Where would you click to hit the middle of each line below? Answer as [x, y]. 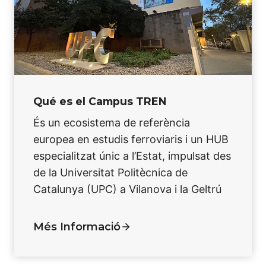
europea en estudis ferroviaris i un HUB [131, 139]
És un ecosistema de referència [112, 122]
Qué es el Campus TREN [100, 101]
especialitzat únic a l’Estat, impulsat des [132, 156]
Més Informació [77, 227]
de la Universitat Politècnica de [110, 172]
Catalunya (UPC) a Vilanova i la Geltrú [127, 189]
